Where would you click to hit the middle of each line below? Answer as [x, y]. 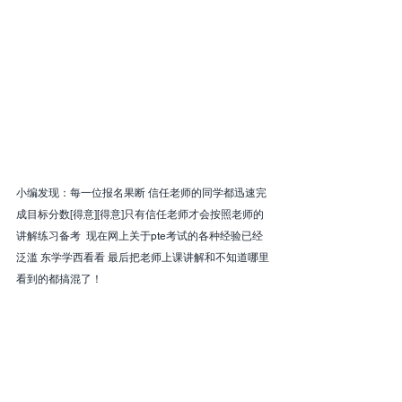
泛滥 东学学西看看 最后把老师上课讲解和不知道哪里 [143, 258]
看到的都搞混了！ [59, 280]
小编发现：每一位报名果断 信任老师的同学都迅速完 [141, 193]
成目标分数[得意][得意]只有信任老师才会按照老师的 [140, 215]
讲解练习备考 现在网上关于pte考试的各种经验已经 [140, 236]
